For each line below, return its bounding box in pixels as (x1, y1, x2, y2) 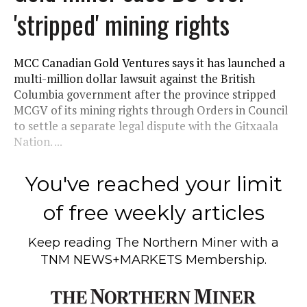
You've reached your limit (25, 171, 282, 197)
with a (237, 234, 279, 250)
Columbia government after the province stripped (14, 86, 276, 102)
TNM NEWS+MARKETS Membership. (40, 251, 267, 267)
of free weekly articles (42, 199, 265, 225)
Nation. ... (14, 133, 62, 149)
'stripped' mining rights (14, 4, 230, 43)
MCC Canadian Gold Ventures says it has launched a (14, 54, 285, 71)
